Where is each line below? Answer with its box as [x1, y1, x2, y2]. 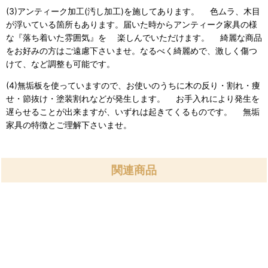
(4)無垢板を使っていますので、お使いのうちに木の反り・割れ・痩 [6, 80, 260, 90]
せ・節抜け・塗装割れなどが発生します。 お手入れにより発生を [6, 93, 260, 103]
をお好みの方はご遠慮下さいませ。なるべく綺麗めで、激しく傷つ [6, 45, 257, 56]
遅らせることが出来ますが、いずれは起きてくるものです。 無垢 [6, 106, 260, 117]
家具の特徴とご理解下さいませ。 [6, 119, 132, 130]
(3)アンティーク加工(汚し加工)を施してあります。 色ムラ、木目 [6, 5, 260, 16]
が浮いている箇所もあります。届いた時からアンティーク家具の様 [6, 19, 257, 29]
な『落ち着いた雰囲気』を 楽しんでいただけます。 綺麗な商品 [6, 32, 262, 42]
